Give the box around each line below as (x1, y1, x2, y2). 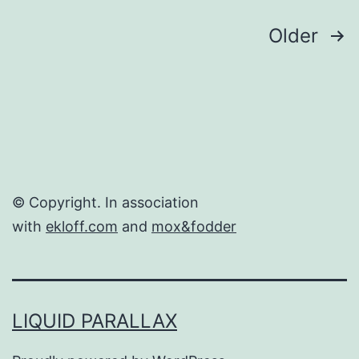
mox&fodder (151, 218, 236, 236)
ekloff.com (46, 218, 118, 236)
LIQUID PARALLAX (12, 309, 177, 333)
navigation (11, 56, 151, 92)
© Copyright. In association (12, 194, 199, 212)
